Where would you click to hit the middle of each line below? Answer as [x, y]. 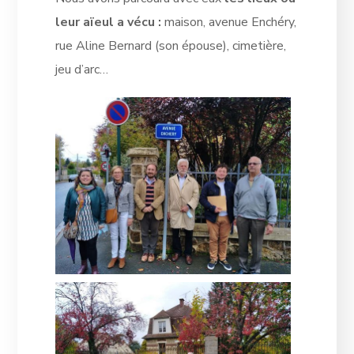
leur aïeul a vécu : [108, 22]
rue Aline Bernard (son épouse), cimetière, [170, 45]
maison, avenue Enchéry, [228, 22]
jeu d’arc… [81, 69]
